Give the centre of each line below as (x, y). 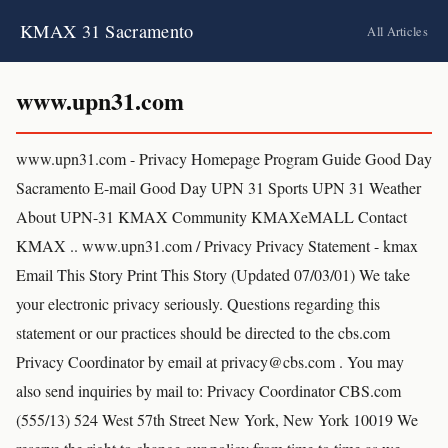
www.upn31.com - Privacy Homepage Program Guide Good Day (224, 158)
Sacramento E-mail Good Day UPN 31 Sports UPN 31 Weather (218, 187)
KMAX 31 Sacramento (107, 31)
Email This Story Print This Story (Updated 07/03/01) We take (213, 274)
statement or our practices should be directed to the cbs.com (203, 332)
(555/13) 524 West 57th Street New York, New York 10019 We (217, 419)
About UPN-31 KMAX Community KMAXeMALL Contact (211, 216)
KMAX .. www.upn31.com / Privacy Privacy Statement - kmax (217, 245)
